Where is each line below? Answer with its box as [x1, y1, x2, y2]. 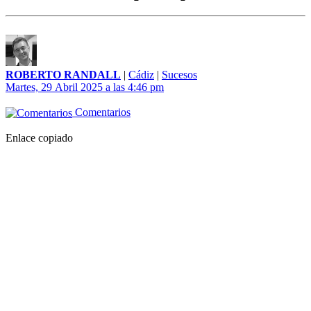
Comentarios [72, 106, 131, 119]
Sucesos [162, 69, 197, 81]
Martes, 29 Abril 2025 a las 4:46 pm [6, 81, 164, 94]
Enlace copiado [6, 132, 73, 144]
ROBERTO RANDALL [6, 69, 121, 81]
